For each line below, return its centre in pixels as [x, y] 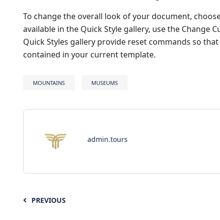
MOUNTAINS [49, 83]
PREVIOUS [49, 200]
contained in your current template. [89, 55]
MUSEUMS [105, 83]
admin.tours [108, 139]
